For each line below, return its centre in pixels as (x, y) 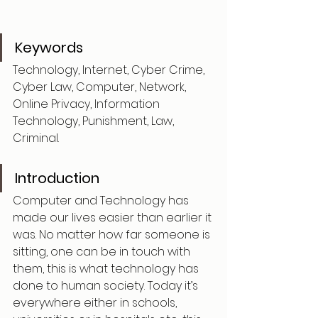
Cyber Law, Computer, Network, (101, 87)
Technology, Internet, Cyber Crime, (110, 70)
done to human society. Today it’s (107, 286)
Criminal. (36, 138)
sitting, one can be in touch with (103, 252)
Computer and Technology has (102, 201)
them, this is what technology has (107, 269)
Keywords (49, 48)
